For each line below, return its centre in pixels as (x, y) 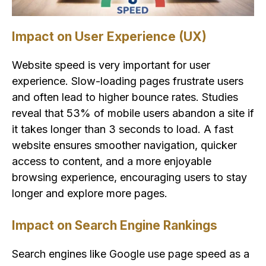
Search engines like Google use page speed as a (131, 254)
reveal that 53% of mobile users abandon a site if (133, 113)
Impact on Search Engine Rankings (115, 225)
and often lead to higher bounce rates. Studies (125, 97)
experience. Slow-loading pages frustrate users (128, 81)
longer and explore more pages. (90, 193)
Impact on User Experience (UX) (109, 36)
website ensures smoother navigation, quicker (124, 145)
